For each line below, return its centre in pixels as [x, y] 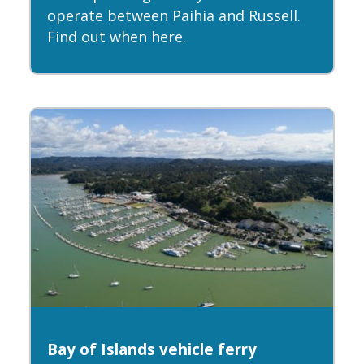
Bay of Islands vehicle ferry [152, 349]
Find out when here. [117, 37]
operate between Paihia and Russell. [174, 16]
